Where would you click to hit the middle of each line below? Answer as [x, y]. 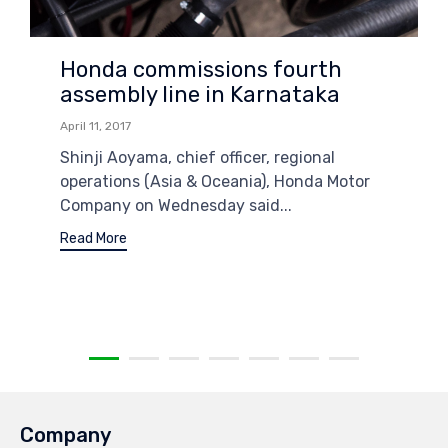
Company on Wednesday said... [176, 206]
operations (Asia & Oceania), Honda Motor [215, 182]
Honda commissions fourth [201, 70]
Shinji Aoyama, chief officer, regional [197, 158]
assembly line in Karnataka [200, 95]
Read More [93, 239]
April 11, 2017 [95, 126]
